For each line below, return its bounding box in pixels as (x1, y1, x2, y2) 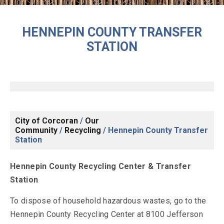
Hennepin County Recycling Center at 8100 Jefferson (10, 209, 203, 219)
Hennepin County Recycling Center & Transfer (10, 161, 191, 171)
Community (15, 125, 57, 135)
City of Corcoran (15, 116, 78, 125)
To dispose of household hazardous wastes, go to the (10, 196, 206, 205)
